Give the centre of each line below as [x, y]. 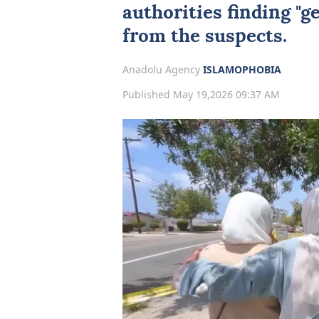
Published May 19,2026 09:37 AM [201, 94]
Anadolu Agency [163, 69]
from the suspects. [205, 36]
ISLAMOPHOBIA [242, 69]
